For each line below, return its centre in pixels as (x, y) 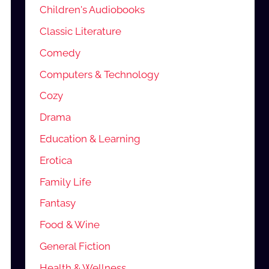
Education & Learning (90, 138)
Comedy (60, 53)
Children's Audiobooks (92, 10)
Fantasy (58, 203)
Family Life (66, 182)
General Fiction (75, 246)
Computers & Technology (100, 74)
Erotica (56, 160)
